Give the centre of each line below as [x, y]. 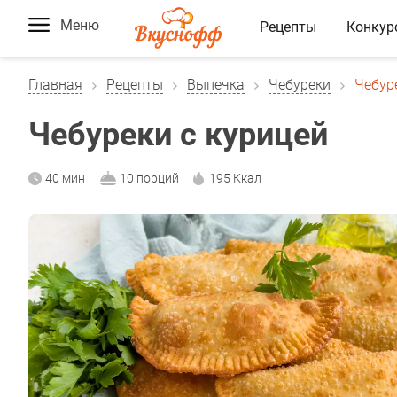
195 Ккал [235, 178]
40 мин [65, 178]
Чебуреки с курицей [178, 135]
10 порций [149, 178]
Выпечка [216, 85]
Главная [55, 85]
